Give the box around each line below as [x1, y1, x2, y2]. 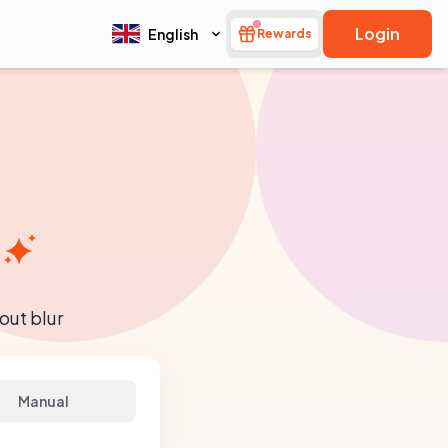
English [148, 25, 198, 43]
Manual [17, 391, 69, 410]
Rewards [257, 26, 312, 41]
